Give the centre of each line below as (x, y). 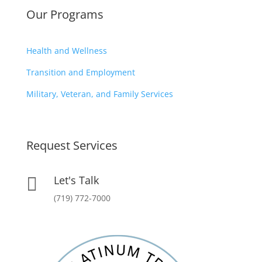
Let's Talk (76, 180)
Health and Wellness (66, 50)
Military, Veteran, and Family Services (99, 94)
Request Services (72, 145)
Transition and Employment (80, 72)
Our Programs (65, 14)
